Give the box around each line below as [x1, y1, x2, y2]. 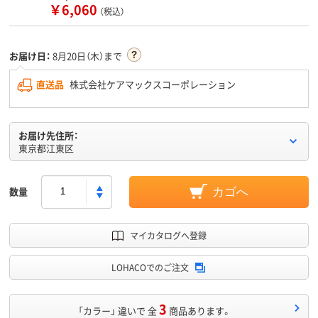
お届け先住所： [18, 128, 78, 142]
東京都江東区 [18, 141, 74, 155]
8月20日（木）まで [53, 48, 122, 62]
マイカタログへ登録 [129, 229, 207, 241]
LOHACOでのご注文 [111, 261, 189, 273]
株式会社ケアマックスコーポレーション [67, 77, 236, 91]
